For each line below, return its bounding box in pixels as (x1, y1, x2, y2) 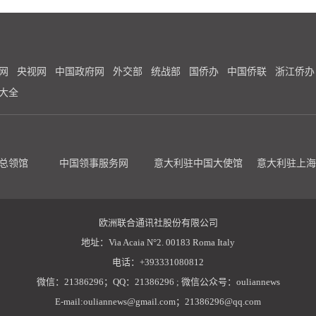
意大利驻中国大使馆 (154, 158, 243, 169)
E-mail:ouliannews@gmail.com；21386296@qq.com (55, 296, 261, 307)
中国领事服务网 (42, 158, 145, 169)
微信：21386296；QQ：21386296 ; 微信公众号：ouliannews (36, 276, 280, 287)
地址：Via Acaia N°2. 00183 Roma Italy (81, 237, 235, 248)
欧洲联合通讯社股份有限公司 (98, 217, 218, 228)
